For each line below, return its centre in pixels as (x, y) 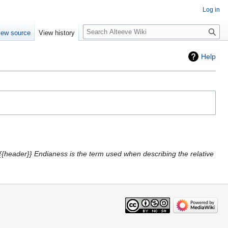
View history (57, 33)
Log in (211, 10)
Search (99, 26)
